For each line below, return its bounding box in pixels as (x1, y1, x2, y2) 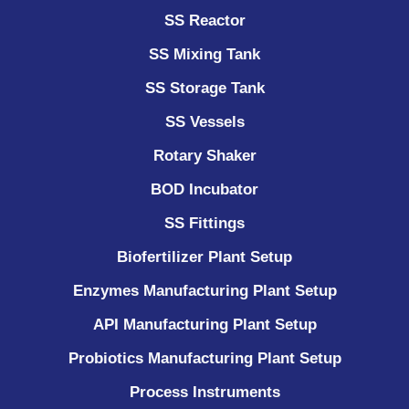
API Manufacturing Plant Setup (92, 315, 317, 333)
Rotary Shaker (152, 146, 257, 164)
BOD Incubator (151, 180, 258, 198)
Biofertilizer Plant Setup (117, 247, 292, 266)
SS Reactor (163, 11, 246, 29)
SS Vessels (164, 112, 245, 131)
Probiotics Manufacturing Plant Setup (68, 349, 341, 367)
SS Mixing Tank (149, 45, 260, 63)
